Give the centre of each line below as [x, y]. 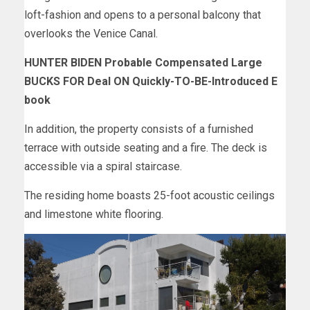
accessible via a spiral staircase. [103, 166]
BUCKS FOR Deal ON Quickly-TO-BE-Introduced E [151, 81]
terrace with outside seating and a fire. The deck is [146, 147]
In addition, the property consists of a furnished [139, 129]
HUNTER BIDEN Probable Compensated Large [143, 62]
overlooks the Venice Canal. [91, 33]
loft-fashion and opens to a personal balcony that [143, 15]
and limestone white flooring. [94, 214]
